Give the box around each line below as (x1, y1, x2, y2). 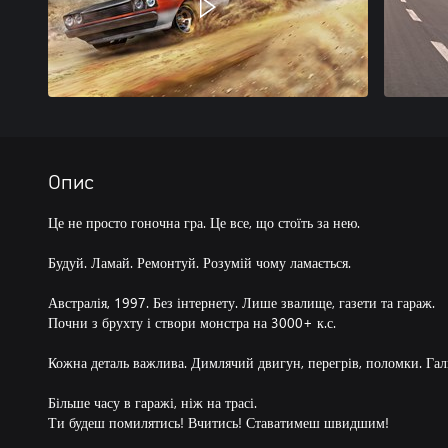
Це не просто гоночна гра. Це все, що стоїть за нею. (48, 213, 360, 232)
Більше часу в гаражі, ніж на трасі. (48, 393, 257, 412)
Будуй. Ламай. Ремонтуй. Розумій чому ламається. (48, 253, 351, 272)
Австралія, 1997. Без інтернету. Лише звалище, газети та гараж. (48, 293, 435, 312)
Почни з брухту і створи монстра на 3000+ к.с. (48, 313, 336, 332)
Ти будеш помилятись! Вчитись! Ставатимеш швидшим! (48, 413, 389, 432)
